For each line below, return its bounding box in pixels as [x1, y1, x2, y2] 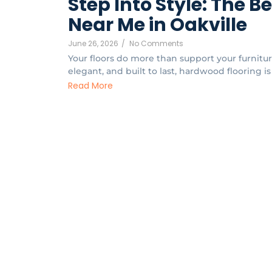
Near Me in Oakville [68, 12, 247, 38]
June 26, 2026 [68, 38, 118, 49]
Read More [68, 80, 113, 92]
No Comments [129, 38, 183, 49]
